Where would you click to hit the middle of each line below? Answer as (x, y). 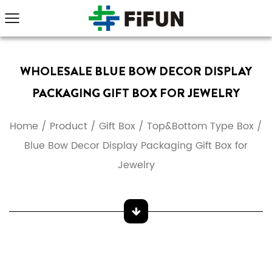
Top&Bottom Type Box (200, 126)
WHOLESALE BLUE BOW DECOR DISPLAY (136, 71)
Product (69, 126)
